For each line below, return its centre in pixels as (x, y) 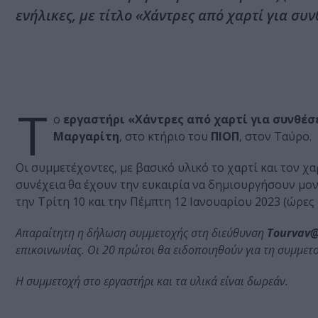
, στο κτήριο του (165, 137)
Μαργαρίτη (86, 137)
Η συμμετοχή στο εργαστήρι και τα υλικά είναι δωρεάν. (152, 281)
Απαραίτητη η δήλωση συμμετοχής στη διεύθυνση (141, 233)
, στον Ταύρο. (275, 137)
